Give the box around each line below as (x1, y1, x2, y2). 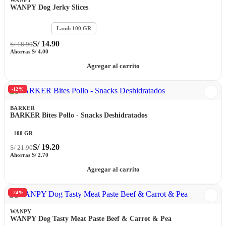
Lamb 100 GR (56, 25, 91, 31)
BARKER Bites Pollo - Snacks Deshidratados (10, 111, 147, 119)
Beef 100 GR (15, 25, 46, 31)
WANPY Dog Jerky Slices (10, 3, 88, 11)
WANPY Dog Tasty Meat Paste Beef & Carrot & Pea (10, 214, 172, 222)
